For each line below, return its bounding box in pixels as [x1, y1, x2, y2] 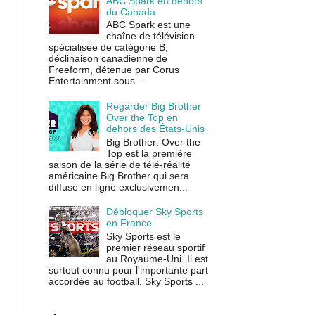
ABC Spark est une [106, 19, 191, 31]
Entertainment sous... [48, 75, 143, 87]
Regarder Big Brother [106, 100, 202, 112]
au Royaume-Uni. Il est [106, 253, 209, 265]
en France [106, 217, 153, 229]
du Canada [106, 6, 156, 18]
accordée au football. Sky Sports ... [48, 276, 204, 288]
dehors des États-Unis [106, 122, 205, 134]
